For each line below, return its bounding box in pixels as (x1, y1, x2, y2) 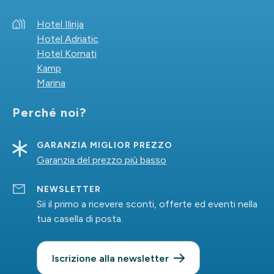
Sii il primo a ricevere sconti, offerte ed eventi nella (37, 198, 257, 210)
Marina (37, 77, 65, 89)
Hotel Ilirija (37, 18, 84, 30)
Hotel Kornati (37, 48, 97, 59)
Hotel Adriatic (37, 33, 98, 45)
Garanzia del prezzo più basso (37, 154, 166, 166)
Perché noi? (12, 105, 86, 120)
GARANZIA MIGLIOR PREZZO (37, 140, 172, 150)
